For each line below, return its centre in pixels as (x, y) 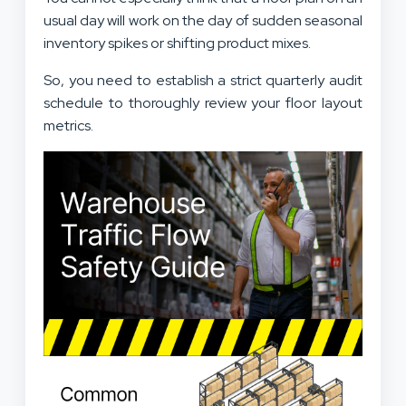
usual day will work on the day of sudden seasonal (203, 20)
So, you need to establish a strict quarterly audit (203, 80)
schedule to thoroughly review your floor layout (203, 102)
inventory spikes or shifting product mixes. (177, 43)
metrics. (68, 125)
